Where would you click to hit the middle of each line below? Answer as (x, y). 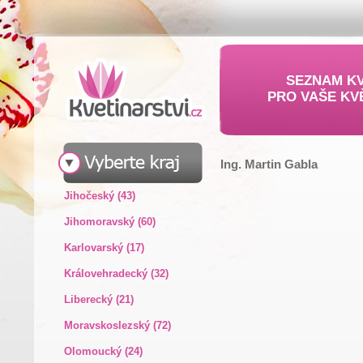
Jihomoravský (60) (109, 222)
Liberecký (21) (98, 299)
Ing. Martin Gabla (269, 164)
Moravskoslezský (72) (117, 325)
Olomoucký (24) (103, 351)
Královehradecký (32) (116, 273)
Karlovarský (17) (104, 248)
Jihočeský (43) (99, 196)
